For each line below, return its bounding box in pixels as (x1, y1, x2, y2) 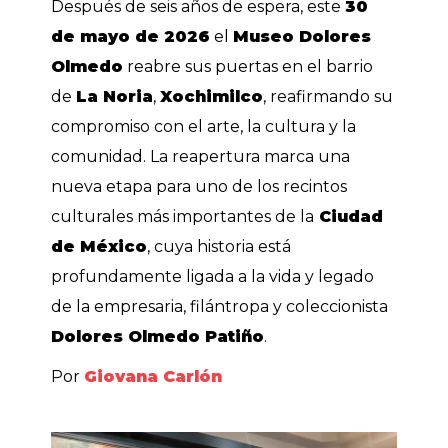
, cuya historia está (147, 237, 292, 257)
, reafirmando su (263, 87, 394, 107)
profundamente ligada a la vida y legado (51, 267, 375, 287)
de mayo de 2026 (51, 27, 211, 47)
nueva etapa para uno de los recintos (51, 177, 348, 197)
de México (51, 237, 148, 257)
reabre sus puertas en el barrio (123, 57, 374, 77)
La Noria (76, 87, 154, 107)
